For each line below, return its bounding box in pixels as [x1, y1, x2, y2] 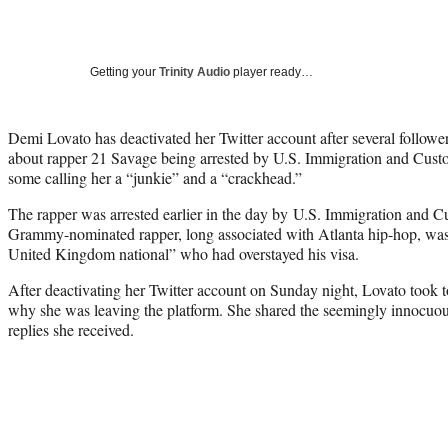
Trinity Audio [159, 64, 230, 79]
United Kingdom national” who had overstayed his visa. [8, 242, 359, 264]
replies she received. [8, 318, 134, 340]
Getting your [90, 64, 159, 79]
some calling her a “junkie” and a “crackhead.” [8, 166, 302, 188]
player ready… [230, 64, 313, 79]
